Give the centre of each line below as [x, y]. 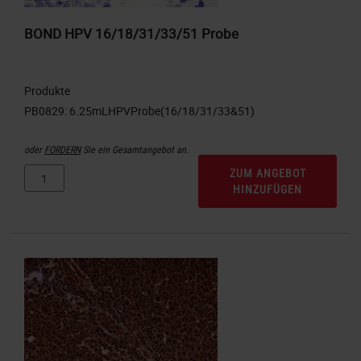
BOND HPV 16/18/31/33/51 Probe [131, 34]
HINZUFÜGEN [268, 189]
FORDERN [62, 149]
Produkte [47, 91]
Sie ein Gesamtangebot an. [135, 149]
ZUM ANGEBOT [268, 173]
